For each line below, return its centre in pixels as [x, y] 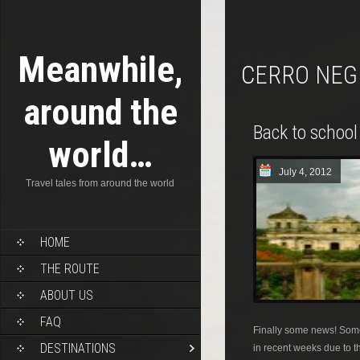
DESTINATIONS [78, 348]
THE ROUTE [70, 269]
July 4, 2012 [305, 172]
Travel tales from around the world [100, 183]
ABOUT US [67, 295]
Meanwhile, [100, 70]
